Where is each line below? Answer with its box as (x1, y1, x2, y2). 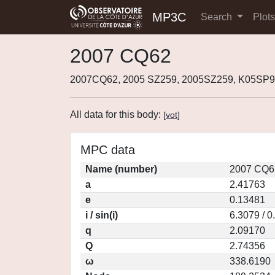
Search (201, 12, 234, 22)
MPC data (80, 143, 135, 157)
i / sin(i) (85, 210, 118, 220)
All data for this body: (70, 109, 163, 120)
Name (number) (85, 164, 157, 174)
